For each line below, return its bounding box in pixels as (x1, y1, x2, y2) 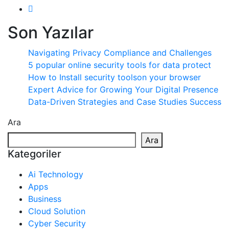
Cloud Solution (28, 206, 85, 217)
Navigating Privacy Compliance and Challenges (28, 48, 212, 58)
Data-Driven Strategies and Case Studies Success (28, 97, 221, 107)
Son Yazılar (8, 22, 94, 43)
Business (28, 194, 61, 204)
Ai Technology (28, 169, 83, 180)
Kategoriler (8, 148, 61, 161)
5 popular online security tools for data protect (28, 60, 211, 71)
